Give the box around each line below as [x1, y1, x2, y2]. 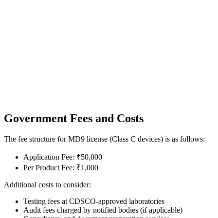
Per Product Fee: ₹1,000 [23, 163, 98, 172]
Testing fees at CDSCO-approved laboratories [23, 197, 164, 205]
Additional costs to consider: [4, 180, 91, 189]
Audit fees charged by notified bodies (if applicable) [23, 205, 182, 214]
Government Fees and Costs [4, 111, 144, 125]
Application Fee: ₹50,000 [23, 152, 102, 161]
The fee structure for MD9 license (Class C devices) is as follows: [4, 134, 205, 143]
